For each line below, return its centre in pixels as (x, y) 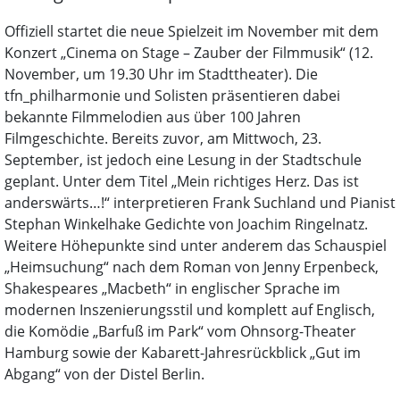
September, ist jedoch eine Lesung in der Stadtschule (183, 159)
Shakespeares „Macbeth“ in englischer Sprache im (172, 288)
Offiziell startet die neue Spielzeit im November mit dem (192, 31)
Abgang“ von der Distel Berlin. (104, 374)
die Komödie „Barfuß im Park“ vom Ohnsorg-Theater (180, 331)
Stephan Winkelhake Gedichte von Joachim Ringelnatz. (186, 224)
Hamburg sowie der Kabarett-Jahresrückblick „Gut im (183, 352)
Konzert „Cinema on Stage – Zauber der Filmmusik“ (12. (189, 52)
